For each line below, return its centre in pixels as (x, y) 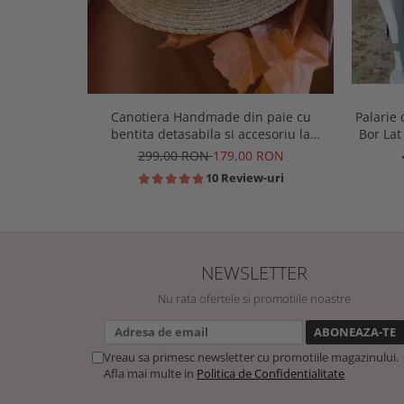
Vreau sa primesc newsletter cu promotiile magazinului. (251, 358)
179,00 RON (248, 156)
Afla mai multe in (150, 374)
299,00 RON (175, 156)
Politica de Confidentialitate (271, 374)
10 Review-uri (244, 178)
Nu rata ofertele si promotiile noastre (254, 299)
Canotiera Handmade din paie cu (211, 117)
